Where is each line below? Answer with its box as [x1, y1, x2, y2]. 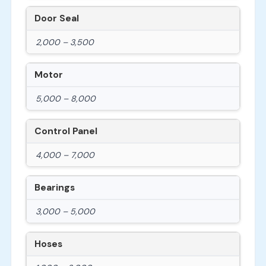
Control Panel [34, 125, 97, 138]
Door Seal [34, 12, 79, 24]
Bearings [34, 182, 75, 194]
